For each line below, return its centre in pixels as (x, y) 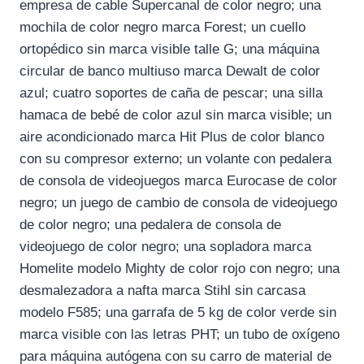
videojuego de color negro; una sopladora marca (165, 247)
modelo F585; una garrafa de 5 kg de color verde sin (178, 313)
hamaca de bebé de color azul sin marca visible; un (175, 115)
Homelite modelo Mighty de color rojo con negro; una (180, 269)
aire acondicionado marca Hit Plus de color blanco (172, 137)
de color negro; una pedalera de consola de (150, 225)
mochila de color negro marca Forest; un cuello (162, 28)
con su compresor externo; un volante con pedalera (175, 159)
